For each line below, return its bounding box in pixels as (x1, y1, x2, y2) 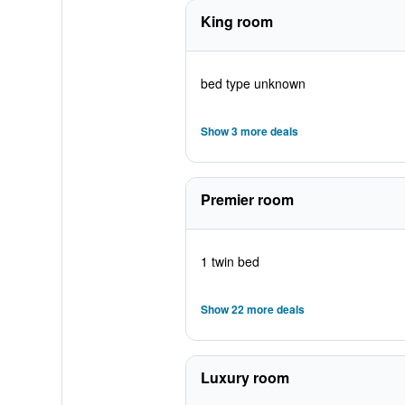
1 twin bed (200, 252, 259, 270)
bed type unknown (200, 74, 306, 92)
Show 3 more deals (200, 123, 298, 139)
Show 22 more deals (200, 301, 305, 317)
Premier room (200, 189, 294, 210)
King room (200, 11, 273, 32)
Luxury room (200, 367, 289, 388)
